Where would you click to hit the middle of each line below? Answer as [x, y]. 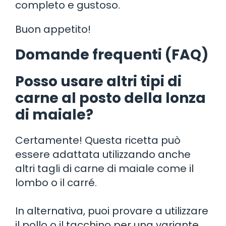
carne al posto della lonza [110, 98]
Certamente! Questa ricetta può [98, 140]
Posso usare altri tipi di [98, 81]
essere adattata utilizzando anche [103, 154]
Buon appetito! [53, 29]
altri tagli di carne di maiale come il [104, 168]
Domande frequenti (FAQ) [112, 54]
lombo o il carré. [56, 182]
